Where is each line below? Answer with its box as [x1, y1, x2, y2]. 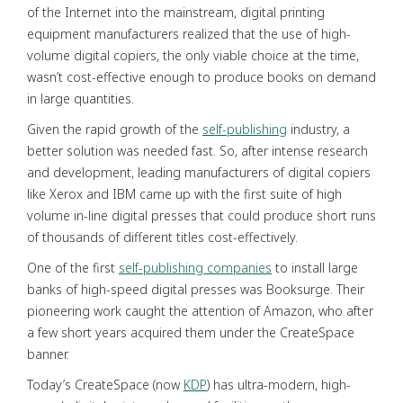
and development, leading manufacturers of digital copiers [27, 163, 371, 181]
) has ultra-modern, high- [207, 375, 351, 393]
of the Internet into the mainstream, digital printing [27, 3, 325, 21]
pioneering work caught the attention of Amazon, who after [27, 301, 373, 319]
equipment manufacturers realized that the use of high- [27, 24, 351, 42]
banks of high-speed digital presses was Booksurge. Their [27, 280, 364, 298]
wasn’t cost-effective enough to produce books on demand [27, 67, 376, 85]
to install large [272, 258, 358, 276]
